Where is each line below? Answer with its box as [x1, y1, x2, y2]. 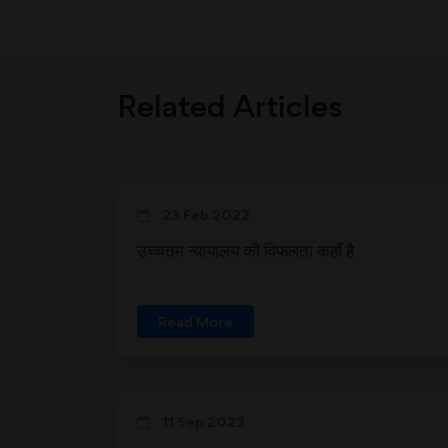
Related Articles [117, 87, 343, 124]
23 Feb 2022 [159, 206, 250, 223]
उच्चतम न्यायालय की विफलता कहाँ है [137, 239, 354, 261]
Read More [158, 313, 233, 330]
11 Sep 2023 [159, 413, 245, 430]
